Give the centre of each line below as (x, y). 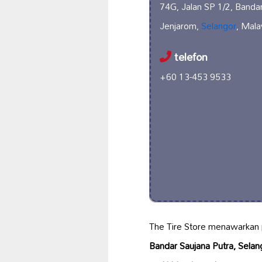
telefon (189, 57)
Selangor (219, 25)
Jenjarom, (180, 25)
